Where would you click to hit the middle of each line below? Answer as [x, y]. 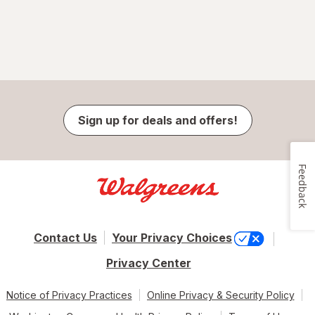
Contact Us [65, 238]
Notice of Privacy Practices [69, 295]
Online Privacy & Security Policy [220, 295]
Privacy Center [148, 263]
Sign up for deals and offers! [157, 121]
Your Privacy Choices [172, 238]
